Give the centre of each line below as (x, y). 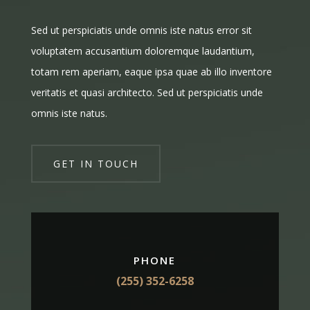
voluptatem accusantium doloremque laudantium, (143, 51)
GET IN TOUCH (95, 163)
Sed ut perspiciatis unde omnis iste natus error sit (141, 30)
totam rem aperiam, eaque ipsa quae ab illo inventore (151, 71)
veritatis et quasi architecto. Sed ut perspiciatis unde (147, 92)
